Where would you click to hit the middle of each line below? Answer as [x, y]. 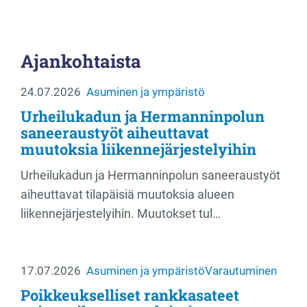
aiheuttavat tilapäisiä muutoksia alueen [127, 195]
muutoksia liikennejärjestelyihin [138, 149]
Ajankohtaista [81, 61]
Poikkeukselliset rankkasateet [130, 295]
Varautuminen [241, 271]
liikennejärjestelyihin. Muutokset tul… [121, 214]
